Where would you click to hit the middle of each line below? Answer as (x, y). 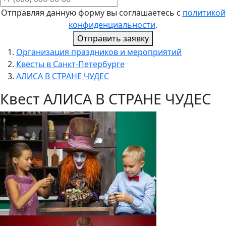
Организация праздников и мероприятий (99, 52)
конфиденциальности (112, 25)
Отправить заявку (113, 38)
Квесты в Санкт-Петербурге (70, 64)
